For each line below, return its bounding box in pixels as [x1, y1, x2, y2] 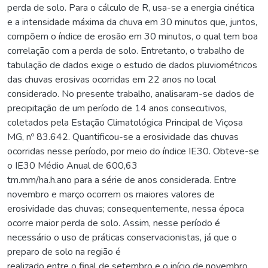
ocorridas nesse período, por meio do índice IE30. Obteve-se [7, 144, 259, 158]
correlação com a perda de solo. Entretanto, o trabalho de [7, 44, 245, 57]
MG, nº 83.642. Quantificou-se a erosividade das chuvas [7, 130, 239, 144]
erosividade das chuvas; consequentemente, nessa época [7, 202, 244, 215]
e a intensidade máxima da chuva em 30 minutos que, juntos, [7, 15, 257, 29]
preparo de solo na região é [7, 245, 121, 258]
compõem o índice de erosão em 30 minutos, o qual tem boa [7, 29, 258, 43]
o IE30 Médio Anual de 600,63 [7, 159, 138, 172]
